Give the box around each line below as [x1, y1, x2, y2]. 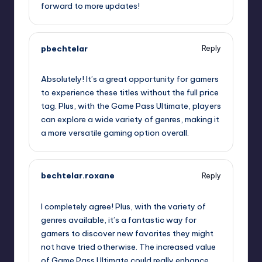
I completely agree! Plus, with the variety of [41, 201, 206, 212]
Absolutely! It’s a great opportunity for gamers [41, 74, 219, 85]
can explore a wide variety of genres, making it [41, 114, 219, 125]
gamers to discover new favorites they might [41, 228, 213, 239]
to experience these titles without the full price [41, 87, 219, 98]
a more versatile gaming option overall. [41, 127, 189, 139]
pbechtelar [41, 43, 88, 54]
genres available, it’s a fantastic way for [41, 215, 196, 226]
